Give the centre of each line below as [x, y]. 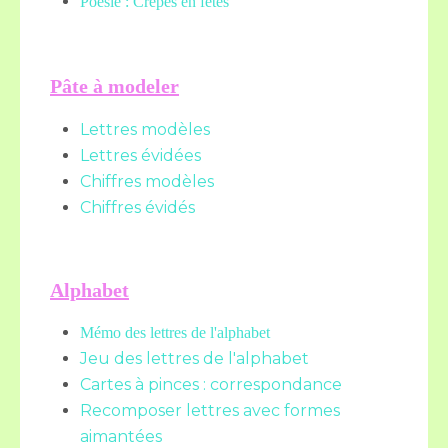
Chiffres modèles [147, 181]
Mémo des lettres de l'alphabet [175, 332]
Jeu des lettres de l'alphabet [194, 358]
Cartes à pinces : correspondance [211, 384]
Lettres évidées [140, 155]
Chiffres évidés [137, 207]
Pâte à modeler [114, 86]
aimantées [121, 436]
